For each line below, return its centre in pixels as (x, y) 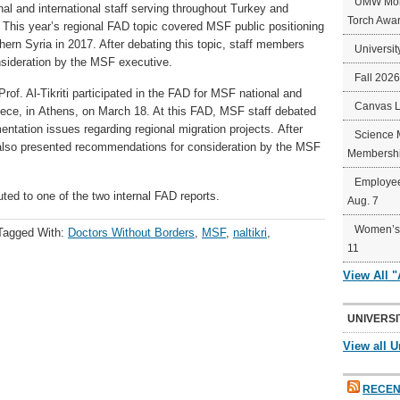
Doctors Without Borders (131, 233)
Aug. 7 (363, 201)
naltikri (250, 233)
